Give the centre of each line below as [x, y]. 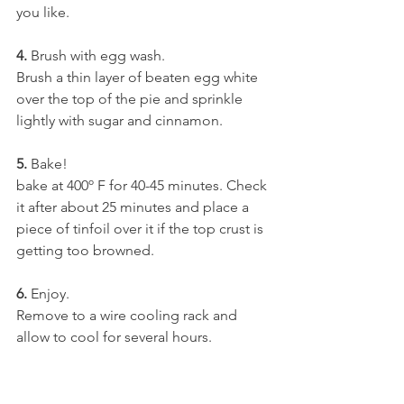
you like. [43, 13]
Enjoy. [48, 294]
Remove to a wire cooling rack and [129, 316]
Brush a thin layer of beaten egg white [139, 78]
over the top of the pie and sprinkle [131, 99]
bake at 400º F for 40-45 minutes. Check [143, 186]
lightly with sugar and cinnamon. [119, 121]
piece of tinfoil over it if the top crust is [142, 229]
